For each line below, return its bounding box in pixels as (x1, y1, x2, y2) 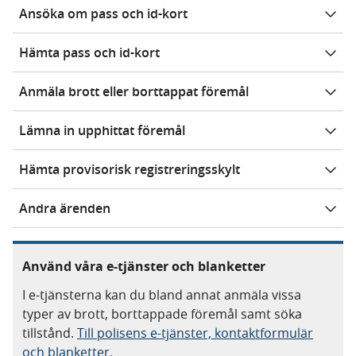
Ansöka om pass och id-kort (19, 5, 188, 22)
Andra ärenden (19, 199, 110, 217)
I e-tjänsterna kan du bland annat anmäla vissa (22, 286, 301, 304)
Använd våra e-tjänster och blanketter (22, 257, 265, 275)
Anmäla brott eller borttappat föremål (19, 83, 249, 100)
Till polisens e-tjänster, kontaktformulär (77, 324, 313, 342)
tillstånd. (22, 324, 77, 342)
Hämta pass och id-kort (19, 44, 160, 61)
